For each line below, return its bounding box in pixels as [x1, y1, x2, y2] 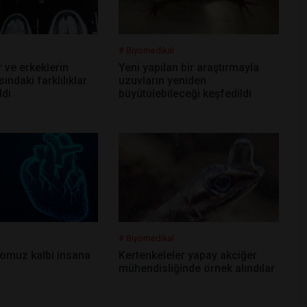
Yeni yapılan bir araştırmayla [118, 60, 259, 74]
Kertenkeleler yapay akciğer [118, 248, 257, 262]
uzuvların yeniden [118, 73, 206, 87]
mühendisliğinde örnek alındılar [118, 261, 275, 275]
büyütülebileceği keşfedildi [118, 86, 251, 100]
